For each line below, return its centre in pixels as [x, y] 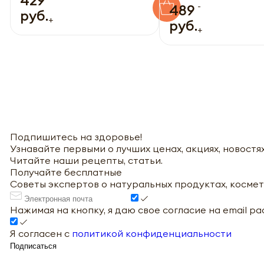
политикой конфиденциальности [152, 233]
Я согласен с [41, 233]
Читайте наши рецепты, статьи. [86, 160]
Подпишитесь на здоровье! [76, 136]
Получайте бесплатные [66, 172]
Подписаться [33, 246]
